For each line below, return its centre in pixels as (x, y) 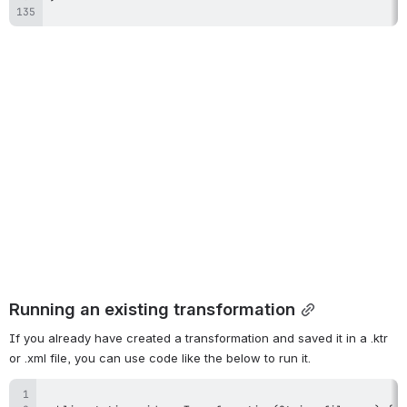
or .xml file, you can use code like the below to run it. (160, 357)
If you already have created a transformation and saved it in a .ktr (199, 338)
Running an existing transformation (152, 308)
